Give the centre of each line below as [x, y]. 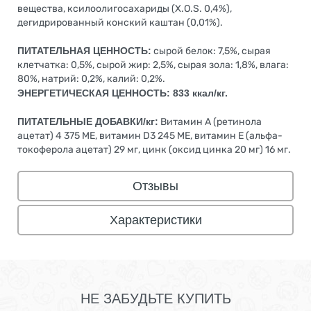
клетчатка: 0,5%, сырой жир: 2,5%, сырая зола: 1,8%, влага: [153, 65]
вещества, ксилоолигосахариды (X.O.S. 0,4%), [125, 9]
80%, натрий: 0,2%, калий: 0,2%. [91, 79]
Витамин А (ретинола [210, 122]
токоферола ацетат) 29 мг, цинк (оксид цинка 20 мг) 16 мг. [154, 150]
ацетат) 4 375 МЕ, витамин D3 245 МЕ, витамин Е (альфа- [150, 136]
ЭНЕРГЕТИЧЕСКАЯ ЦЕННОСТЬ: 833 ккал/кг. [123, 93]
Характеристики [155, 220]
